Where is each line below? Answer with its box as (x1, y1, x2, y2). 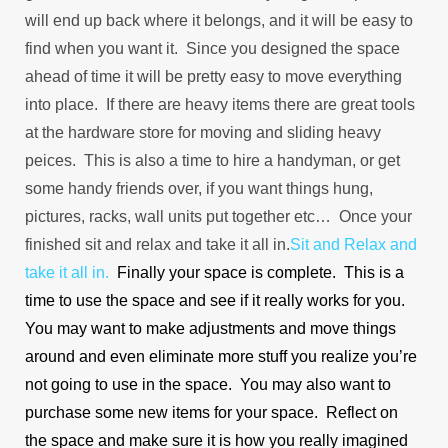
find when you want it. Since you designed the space (25, 39, 400, 57)
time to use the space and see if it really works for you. (25, 291, 409, 309)
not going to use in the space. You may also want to (25, 375, 391, 393)
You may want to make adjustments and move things (25, 319, 396, 337)
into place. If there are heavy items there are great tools (25, 95, 415, 113)
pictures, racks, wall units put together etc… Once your (25, 207, 412, 225)
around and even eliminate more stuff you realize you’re (25, 347, 417, 365)
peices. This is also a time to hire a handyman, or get (25, 151, 400, 169)
